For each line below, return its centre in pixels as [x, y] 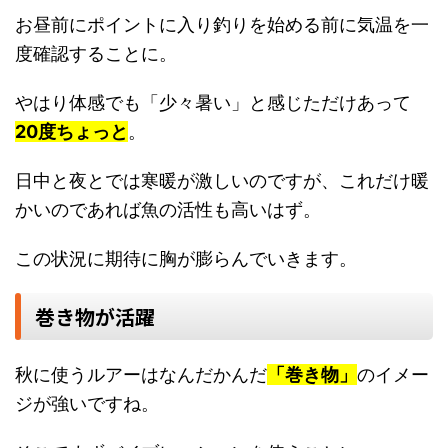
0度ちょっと [77, 132]
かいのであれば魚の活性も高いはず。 [168, 210]
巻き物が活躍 [95, 317]
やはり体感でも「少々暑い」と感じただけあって [213, 103]
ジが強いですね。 [87, 404]
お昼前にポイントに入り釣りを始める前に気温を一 [222, 25]
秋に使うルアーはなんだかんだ [141, 375]
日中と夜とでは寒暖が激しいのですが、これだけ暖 [222, 181]
